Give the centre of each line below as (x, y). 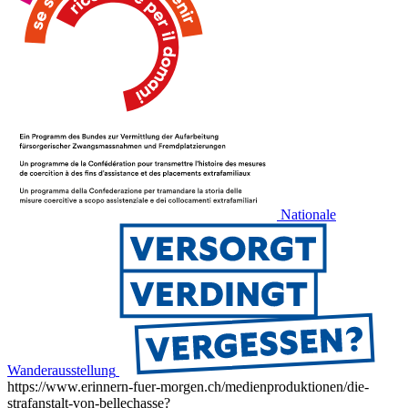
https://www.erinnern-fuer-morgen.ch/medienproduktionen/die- (188, 387)
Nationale (308, 215)
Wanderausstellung (61, 371)
